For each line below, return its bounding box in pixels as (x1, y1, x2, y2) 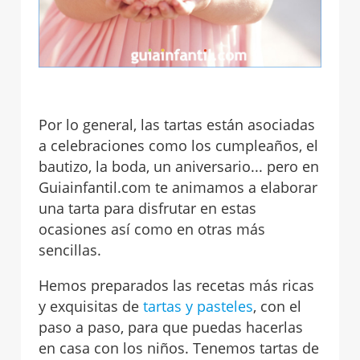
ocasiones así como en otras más (39, 219, 266, 239)
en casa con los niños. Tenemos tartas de (39, 337, 320, 358)
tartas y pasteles (143, 296, 254, 316)
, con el (253, 296, 302, 316)
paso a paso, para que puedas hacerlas (39, 317, 304, 337)
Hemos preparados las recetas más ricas (39, 275, 315, 295)
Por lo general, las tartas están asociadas (39, 114, 316, 134)
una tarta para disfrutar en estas (39, 198, 257, 218)
